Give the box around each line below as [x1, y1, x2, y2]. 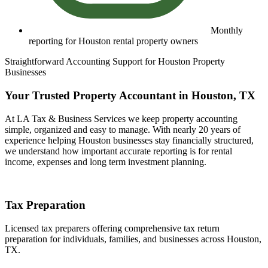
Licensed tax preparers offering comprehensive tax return [5, 223, 220, 233]
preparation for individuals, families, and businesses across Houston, [5, 233, 261, 244]
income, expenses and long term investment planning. [5, 156, 206, 167]
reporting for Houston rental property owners [29, 36, 198, 47]
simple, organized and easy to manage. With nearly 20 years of [5, 124, 240, 135]
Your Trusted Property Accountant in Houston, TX [5, 89, 255, 102]
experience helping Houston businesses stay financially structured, [5, 135, 254, 145]
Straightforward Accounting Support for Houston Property [5, 56, 225, 67]
